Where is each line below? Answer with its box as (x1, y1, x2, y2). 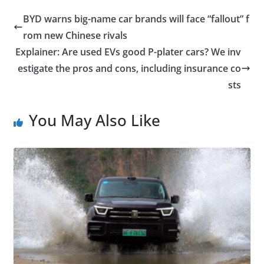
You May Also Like (28, 110, 160, 131)
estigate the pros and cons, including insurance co (18, 62, 242, 75)
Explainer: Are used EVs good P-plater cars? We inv (15, 45, 242, 59)
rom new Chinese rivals (22, 29, 127, 42)
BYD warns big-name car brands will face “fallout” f (22, 12, 249, 26)
